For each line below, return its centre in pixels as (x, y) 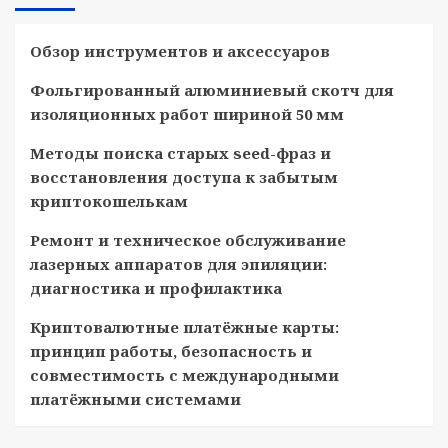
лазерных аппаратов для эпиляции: (178, 264)
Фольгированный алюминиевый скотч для (212, 90)
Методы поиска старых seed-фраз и (180, 153)
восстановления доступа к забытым (184, 177)
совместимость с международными (184, 375)
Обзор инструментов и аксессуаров (180, 51)
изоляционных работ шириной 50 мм (187, 114)
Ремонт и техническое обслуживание (188, 240)
